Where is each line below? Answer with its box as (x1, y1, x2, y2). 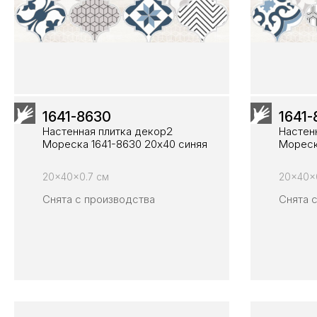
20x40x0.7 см (42, 171, 109, 183)
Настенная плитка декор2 (42, 125, 173, 139)
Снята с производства (42, 192, 155, 207)
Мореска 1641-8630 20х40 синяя (42, 137, 207, 151)
